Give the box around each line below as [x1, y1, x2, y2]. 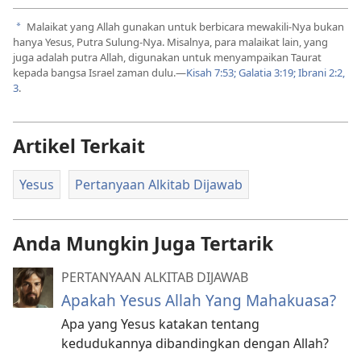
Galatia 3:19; [236, 64, 296, 80]
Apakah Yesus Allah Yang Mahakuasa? [61, 288, 336, 311]
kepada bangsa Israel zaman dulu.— [13, 64, 186, 80]
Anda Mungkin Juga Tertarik [13, 230, 273, 256]
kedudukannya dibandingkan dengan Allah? [61, 334, 329, 352]
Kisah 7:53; [186, 64, 236, 80]
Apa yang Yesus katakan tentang [61, 314, 259, 333]
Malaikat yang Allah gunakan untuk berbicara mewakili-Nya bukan [24, 19, 344, 34]
